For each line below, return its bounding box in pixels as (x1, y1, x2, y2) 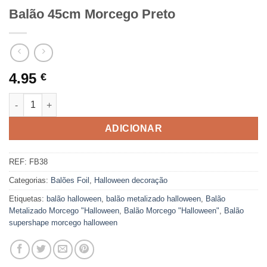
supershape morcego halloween (9, 218, 117, 228)
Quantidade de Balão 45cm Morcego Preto (8, 94, 180, 104)
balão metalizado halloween (106, 194, 201, 204)
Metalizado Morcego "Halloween (9, 206, 119, 216)
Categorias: (9, 176, 51, 185)
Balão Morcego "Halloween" (124, 206, 219, 216)
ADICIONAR (104, 123, 163, 134)
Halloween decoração (94, 176, 167, 185)
